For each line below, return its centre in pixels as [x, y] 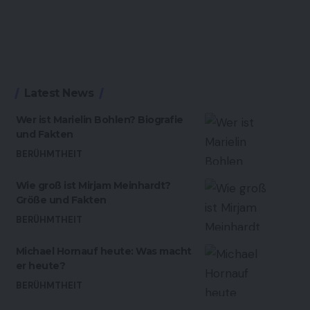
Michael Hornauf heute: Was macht [103, 252]
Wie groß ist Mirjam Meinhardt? [93, 186]
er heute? [40, 266]
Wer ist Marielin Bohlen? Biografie [99, 120]
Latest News [59, 93]
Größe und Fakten [61, 200]
